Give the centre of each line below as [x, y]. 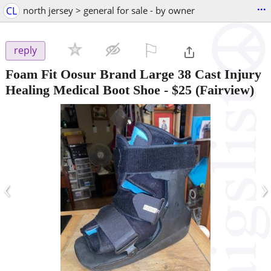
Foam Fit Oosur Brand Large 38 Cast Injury [133, 74]
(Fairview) [223, 90]
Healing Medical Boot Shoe [83, 90]
